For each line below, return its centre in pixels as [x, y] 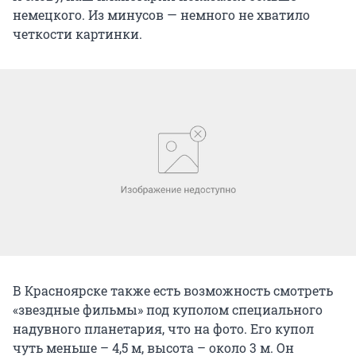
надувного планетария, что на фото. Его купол [163, 329]
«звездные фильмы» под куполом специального [168, 310]
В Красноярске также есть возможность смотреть [173, 291]
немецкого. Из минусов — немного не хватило [161, 14]
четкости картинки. [77, 33]
